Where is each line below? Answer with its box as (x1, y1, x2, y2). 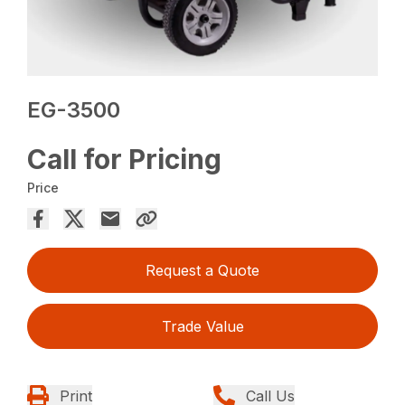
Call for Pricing (27, 143, 222, 176)
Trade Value (161, 317, 244, 336)
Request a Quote (146, 261, 259, 280)
